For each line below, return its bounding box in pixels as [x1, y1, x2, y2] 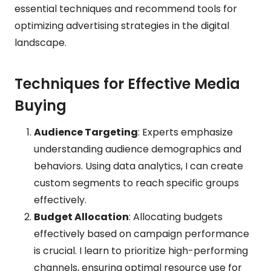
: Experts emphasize [138, 125, 233, 139]
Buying [15, 95, 67, 116]
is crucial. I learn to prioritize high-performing [34, 243, 248, 258]
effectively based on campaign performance [34, 226, 249, 241]
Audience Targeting [34, 125, 138, 139]
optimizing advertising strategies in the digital [15, 18, 229, 33]
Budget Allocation [34, 209, 129, 224]
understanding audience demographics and [34, 142, 241, 156]
